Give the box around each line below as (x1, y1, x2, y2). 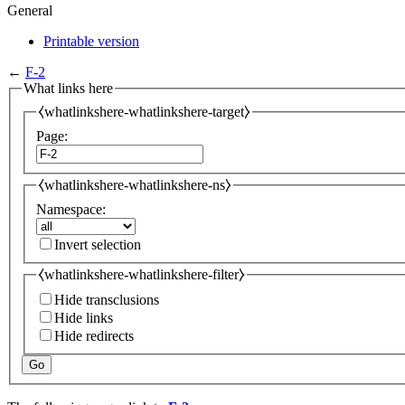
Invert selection (54, 236, 141, 252)
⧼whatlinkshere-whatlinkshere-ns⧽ (38, 177, 231, 193)
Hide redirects (54, 328, 134, 344)
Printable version (43, 33, 139, 49)
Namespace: (36, 201, 106, 217)
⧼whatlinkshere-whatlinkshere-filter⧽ (38, 266, 245, 282)
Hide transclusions (54, 292, 159, 308)
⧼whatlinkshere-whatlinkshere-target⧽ (38, 104, 250, 120)
